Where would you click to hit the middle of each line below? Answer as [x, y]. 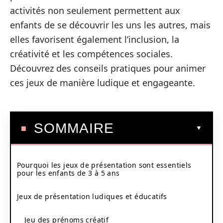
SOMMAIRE [74, 128]
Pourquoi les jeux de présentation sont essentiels [104, 165]
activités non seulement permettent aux [95, 10]
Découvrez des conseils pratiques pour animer [108, 68]
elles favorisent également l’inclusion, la [95, 39]
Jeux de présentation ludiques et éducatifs [92, 196]
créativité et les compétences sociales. [91, 54]
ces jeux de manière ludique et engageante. [103, 83]
